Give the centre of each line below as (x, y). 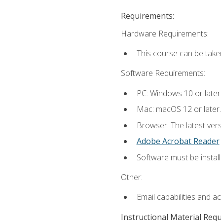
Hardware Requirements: (165, 33)
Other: (131, 177)
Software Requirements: (163, 73)
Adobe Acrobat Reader (178, 141)
